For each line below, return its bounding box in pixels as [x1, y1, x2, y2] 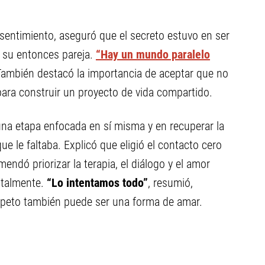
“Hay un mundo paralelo [96, 47, 210, 62]
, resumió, [148, 176, 193, 190]
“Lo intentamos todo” [47, 176, 148, 190]
